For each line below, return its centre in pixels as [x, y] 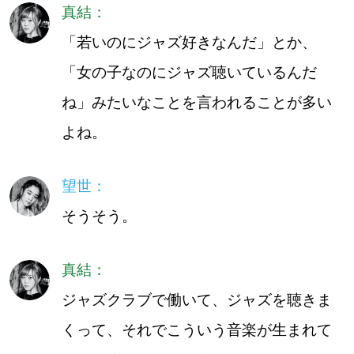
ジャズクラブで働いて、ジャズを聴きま [196, 299]
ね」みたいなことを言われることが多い [196, 103]
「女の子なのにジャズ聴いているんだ [189, 73]
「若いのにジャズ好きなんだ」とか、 [189, 43]
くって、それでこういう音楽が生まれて [196, 330]
